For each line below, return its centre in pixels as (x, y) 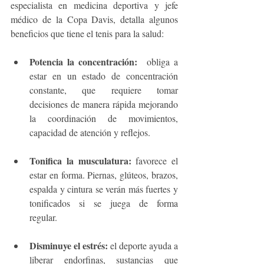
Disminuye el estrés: (69, 246)
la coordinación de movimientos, (104, 118)
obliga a (158, 62)
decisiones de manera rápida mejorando (104, 104)
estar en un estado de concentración (104, 76)
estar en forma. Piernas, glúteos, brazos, (104, 175)
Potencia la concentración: (84, 62)
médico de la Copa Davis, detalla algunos (94, 19)
